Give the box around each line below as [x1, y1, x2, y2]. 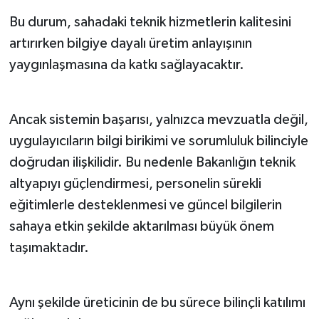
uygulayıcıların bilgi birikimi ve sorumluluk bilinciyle [9, 133, 308, 148]
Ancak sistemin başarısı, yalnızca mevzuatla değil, [9, 112, 308, 127]
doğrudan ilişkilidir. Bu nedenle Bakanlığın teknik [9, 155, 296, 169]
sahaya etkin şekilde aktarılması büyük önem [9, 219, 274, 234]
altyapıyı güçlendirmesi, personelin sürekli [9, 176, 261, 191]
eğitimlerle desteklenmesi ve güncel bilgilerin [9, 197, 282, 212]
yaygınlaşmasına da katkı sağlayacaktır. [9, 57, 244, 72]
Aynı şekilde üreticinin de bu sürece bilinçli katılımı [9, 295, 305, 310]
